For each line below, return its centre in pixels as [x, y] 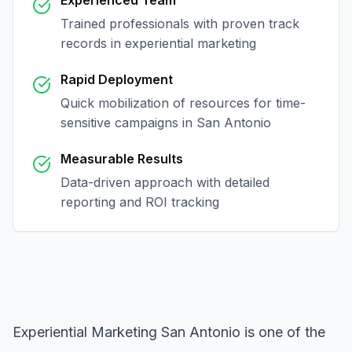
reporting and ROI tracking [140, 202]
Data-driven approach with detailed [165, 182]
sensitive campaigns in [128, 123]
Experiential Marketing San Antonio [126, 332]
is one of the [283, 332]
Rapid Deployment [117, 79]
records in [93, 43]
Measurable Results [122, 159]
